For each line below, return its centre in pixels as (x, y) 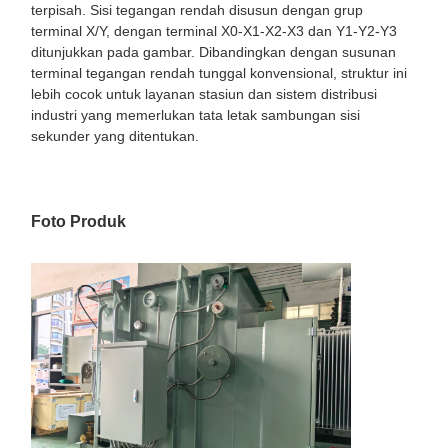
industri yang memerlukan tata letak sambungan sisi (195, 114)
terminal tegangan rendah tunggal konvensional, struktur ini (219, 72)
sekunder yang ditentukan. (115, 135)
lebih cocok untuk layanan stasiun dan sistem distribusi (204, 93)
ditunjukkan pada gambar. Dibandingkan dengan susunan (213, 51)
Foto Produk (78, 221)
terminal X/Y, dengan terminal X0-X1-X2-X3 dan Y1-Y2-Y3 (214, 30)
